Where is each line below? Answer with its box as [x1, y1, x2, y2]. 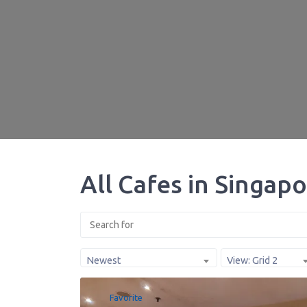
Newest [86, 255, 121, 267]
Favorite [110, 293, 143, 303]
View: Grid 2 [227, 255, 278, 267]
